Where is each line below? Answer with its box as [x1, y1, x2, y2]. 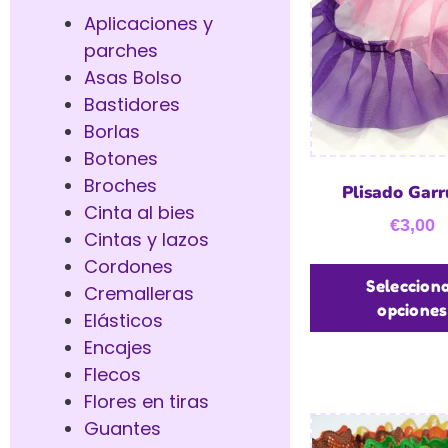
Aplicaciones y [84, 10, 213, 36]
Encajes [84, 334, 152, 360]
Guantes [84, 415, 161, 441]
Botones [84, 145, 158, 171]
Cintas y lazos [84, 226, 209, 252]
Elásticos [84, 307, 163, 333]
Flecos [84, 361, 141, 387]
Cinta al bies [84, 199, 195, 225]
